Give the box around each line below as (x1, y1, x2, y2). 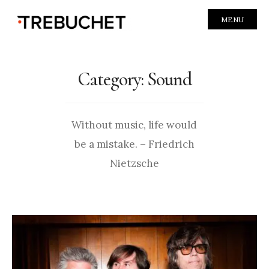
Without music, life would (71, 118, 198, 131)
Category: (77, 67, 148, 91)
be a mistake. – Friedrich (74, 137, 195, 151)
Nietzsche (109, 156, 159, 170)
